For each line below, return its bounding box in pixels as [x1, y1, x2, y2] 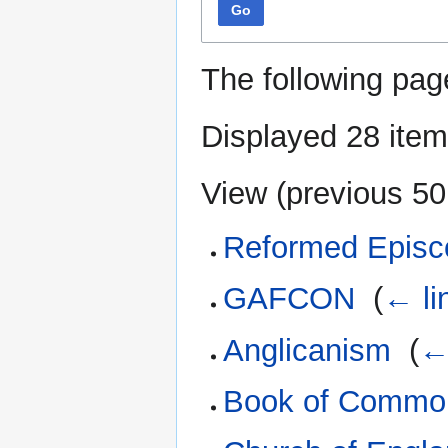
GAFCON [223, 281, 356, 317]
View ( [201, 175, 286, 211]
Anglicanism [223, 332, 392, 368]
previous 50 [286, 175, 446, 211]
